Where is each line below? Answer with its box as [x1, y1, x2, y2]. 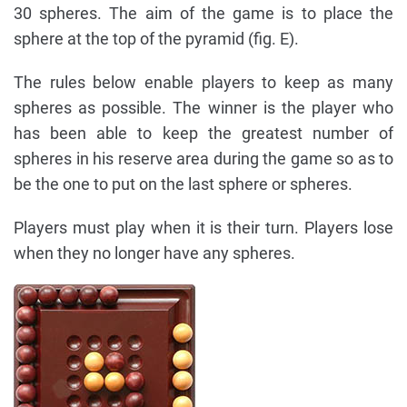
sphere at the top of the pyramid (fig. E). [14, 29, 299, 49]
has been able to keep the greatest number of [14, 124, 393, 144]
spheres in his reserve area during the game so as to [14, 149, 393, 169]
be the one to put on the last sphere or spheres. [14, 174, 352, 194]
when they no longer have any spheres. [14, 243, 295, 263]
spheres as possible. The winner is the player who [14, 98, 393, 118]
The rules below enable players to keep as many [14, 73, 393, 93]
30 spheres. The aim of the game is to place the [14, 4, 393, 24]
